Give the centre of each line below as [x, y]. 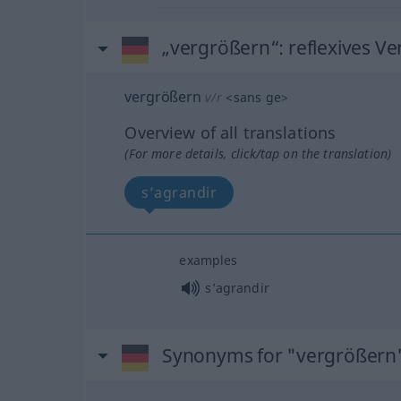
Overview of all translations [230, 132]
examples [209, 260]
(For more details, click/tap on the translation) [258, 154]
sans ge [257, 97]
